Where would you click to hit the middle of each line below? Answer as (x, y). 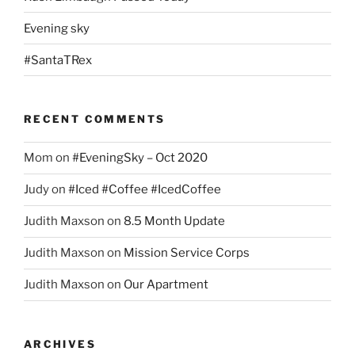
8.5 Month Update (174, 221)
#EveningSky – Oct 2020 (140, 158)
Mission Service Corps (187, 253)
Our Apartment (166, 285)
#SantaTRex (58, 60)
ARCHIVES (60, 344)
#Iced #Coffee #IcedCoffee (145, 190)
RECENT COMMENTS (95, 119)
